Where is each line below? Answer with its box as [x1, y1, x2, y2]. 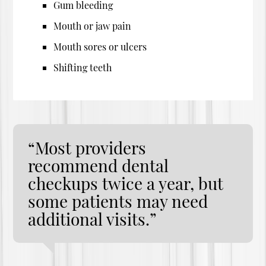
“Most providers [28, 136, 147, 159]
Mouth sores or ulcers [53, 40, 147, 53]
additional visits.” [28, 207, 157, 230]
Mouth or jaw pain [53, 19, 132, 32]
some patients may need [28, 189, 208, 212]
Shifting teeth [53, 61, 112, 74]
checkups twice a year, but [28, 172, 224, 194]
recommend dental [28, 154, 169, 176]
